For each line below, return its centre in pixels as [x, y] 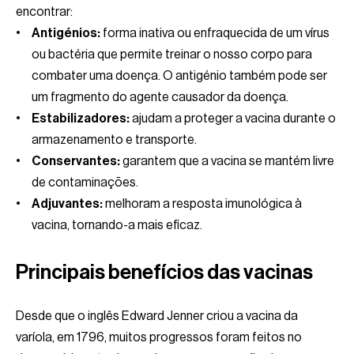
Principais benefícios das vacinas [164, 272]
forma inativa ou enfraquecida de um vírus [215, 33]
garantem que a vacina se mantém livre [227, 161]
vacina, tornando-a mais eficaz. [117, 225]
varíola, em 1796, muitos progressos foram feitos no [159, 337]
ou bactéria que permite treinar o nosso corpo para [172, 54]
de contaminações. [85, 182]
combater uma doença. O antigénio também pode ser [179, 75]
